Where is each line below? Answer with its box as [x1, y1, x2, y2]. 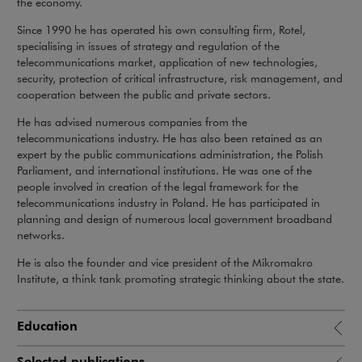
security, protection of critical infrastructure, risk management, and [17, 70, 343, 86]
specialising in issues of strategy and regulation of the [17, 38, 280, 53]
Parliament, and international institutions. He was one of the [17, 162, 312, 178]
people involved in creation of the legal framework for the [17, 179, 298, 194]
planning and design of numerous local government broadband [17, 211, 332, 226]
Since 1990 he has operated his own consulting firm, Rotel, [17, 22, 305, 37]
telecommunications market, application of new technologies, [17, 54, 318, 69]
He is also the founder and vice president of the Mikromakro [17, 255, 313, 270]
